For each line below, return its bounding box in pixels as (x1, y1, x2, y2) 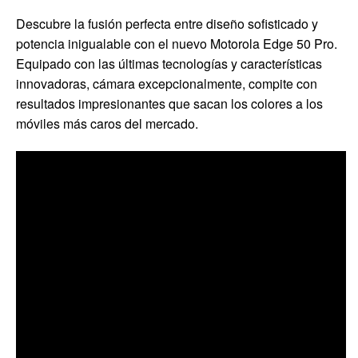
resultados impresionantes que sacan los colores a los (16, 93, 323, 113)
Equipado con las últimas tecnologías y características (16, 54, 322, 73)
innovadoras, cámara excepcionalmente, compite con (16, 74, 317, 93)
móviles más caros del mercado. (16, 113, 198, 133)
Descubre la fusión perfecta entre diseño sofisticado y (16, 14, 318, 33)
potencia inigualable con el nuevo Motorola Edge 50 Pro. (16, 34, 337, 53)
